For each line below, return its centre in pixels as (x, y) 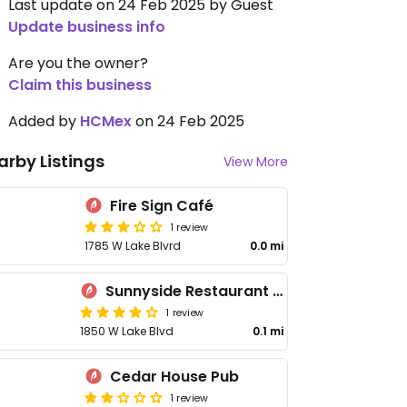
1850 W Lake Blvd (127, 331)
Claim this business (80, 85)
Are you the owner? (78, 63)
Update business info (87, 27)
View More (256, 162)
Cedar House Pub (175, 377)
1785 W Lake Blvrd (133, 246)
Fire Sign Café (162, 206)
